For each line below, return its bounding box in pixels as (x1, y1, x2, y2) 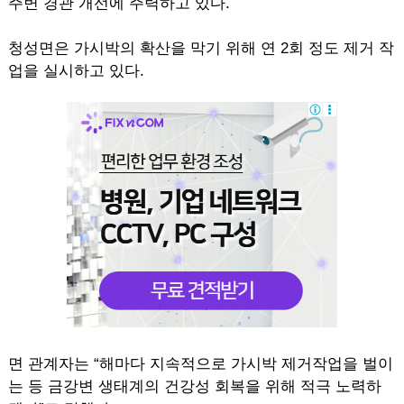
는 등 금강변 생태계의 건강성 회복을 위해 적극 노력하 (7, 378, 381, 395)
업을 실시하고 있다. (7, 62, 144, 79)
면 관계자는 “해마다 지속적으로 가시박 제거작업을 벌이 (7, 355, 393, 372)
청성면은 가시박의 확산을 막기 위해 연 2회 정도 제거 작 (7, 40, 394, 57)
